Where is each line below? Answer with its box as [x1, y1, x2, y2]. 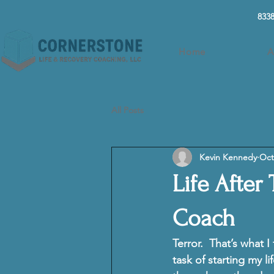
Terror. [172, 237, 206, 250]
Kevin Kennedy [199, 151, 257, 163]
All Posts [111, 104, 144, 116]
